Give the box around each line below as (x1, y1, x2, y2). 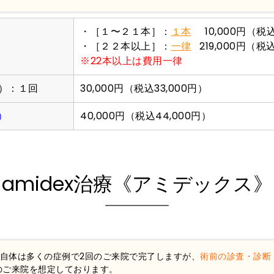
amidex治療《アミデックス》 (1, 169, 273, 198)
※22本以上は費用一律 (80, 53, 183, 68)
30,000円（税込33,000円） (80, 81, 207, 95)
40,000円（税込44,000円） (80, 108, 211, 123)
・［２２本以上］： (80, 39, 171, 53)
